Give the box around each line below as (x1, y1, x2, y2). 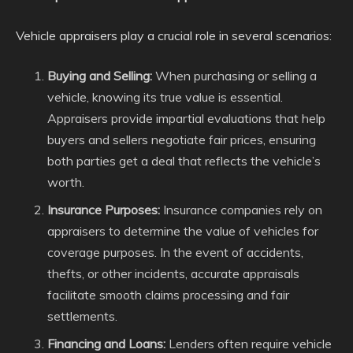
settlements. (47, 308, 117, 324)
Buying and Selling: (47, 68, 152, 84)
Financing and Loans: (47, 336, 165, 351)
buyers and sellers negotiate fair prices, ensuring (47, 132, 316, 147)
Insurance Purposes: (47, 202, 160, 217)
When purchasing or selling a (152, 68, 317, 84)
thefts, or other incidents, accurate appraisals (47, 266, 299, 281)
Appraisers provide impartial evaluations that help (47, 110, 325, 126)
